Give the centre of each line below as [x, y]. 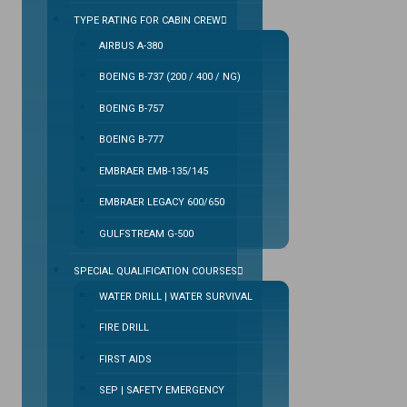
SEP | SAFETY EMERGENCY [161, 391]
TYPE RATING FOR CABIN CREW [147, 20]
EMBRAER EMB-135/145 [153, 171]
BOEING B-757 [131, 108]
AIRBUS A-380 [130, 45]
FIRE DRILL [124, 328]
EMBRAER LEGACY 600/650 [161, 203]
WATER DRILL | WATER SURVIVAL [175, 296]
